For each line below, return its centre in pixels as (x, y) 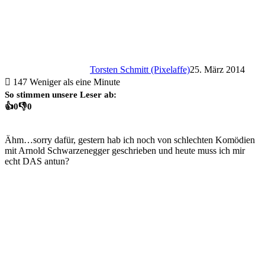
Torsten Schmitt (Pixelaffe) (140, 69)
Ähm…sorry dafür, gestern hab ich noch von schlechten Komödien (130, 140)
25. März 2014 (217, 69)
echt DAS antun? (37, 161)
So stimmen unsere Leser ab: (61, 94)
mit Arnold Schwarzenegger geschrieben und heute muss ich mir (125, 151)
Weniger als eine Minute (75, 82)
